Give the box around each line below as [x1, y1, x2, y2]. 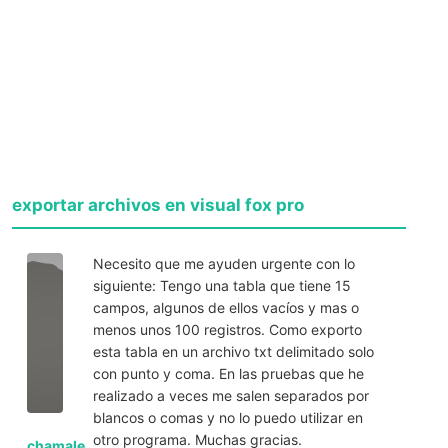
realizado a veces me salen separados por [92, 386, 369, 404]
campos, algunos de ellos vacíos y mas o [92, 298, 359, 316]
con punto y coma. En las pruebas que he [92, 364, 364, 382]
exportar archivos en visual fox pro [12, 194, 304, 215]
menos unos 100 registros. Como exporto [92, 320, 362, 338]
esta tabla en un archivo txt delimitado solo [92, 342, 374, 360]
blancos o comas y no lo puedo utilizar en [92, 408, 363, 426]
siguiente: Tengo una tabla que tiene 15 [92, 276, 351, 294]
